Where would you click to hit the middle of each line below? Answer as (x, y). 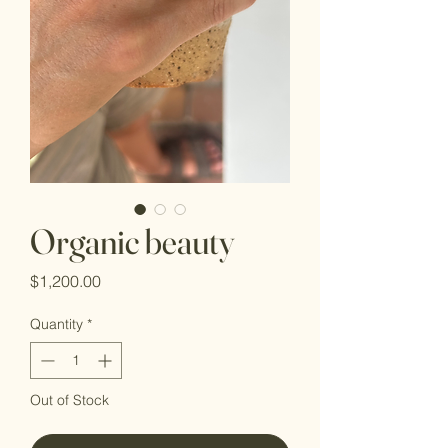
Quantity (56, 324)
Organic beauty (132, 241)
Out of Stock (69, 400)
